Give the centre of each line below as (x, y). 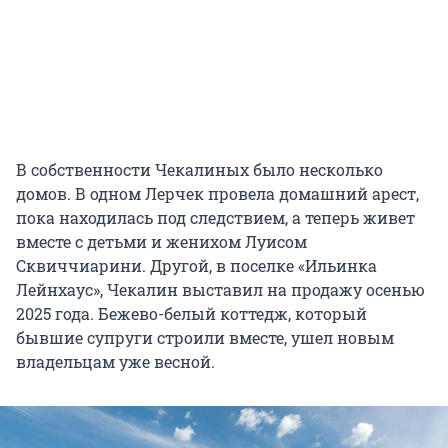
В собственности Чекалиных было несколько (199, 170)
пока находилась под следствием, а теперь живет (215, 218)
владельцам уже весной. (115, 362)
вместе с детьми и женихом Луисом (161, 242)
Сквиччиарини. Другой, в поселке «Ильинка (196, 266)
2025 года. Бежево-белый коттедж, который (191, 314)
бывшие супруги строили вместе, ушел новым (205, 338)
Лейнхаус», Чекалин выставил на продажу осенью (220, 290)
